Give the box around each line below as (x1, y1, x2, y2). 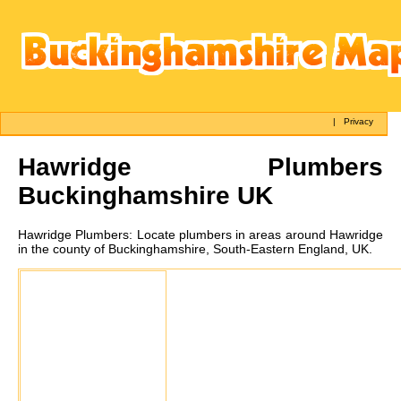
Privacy (344, 116, 374, 126)
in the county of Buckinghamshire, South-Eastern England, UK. (18, 241, 372, 256)
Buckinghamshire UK (18, 181, 273, 209)
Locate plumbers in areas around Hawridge (136, 226, 384, 242)
